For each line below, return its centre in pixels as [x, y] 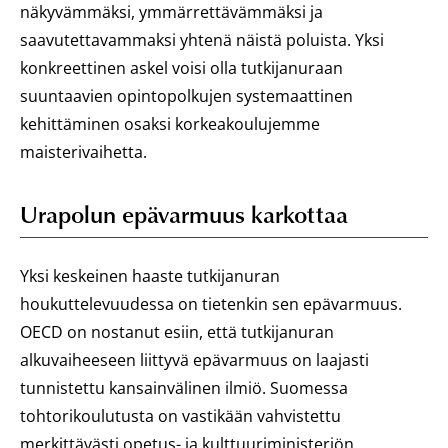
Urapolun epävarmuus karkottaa [184, 213]
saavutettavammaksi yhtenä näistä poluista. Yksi [202, 40]
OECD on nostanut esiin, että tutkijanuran [177, 332]
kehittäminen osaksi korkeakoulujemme [170, 124]
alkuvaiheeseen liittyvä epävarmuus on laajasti [194, 360]
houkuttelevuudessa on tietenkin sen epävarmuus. [211, 304]
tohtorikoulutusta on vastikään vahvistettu [180, 416]
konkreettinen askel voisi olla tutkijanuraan [181, 68]
